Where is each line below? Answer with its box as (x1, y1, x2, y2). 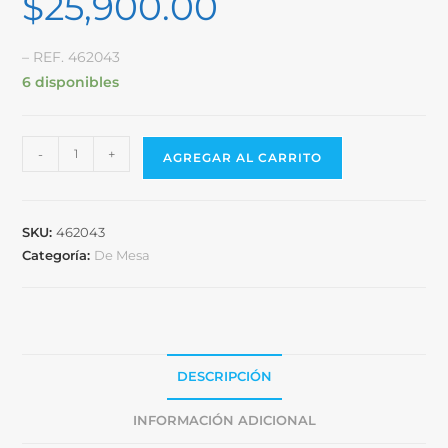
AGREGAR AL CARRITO (163, 149, 323, 165)
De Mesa (94, 246, 151, 263)
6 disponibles (22, 72, 120, 91)
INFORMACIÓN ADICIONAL (132, 412, 316, 428)
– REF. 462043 (22, 47, 121, 66)
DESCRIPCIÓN (176, 368, 272, 384)
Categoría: (22, 246, 95, 263)
